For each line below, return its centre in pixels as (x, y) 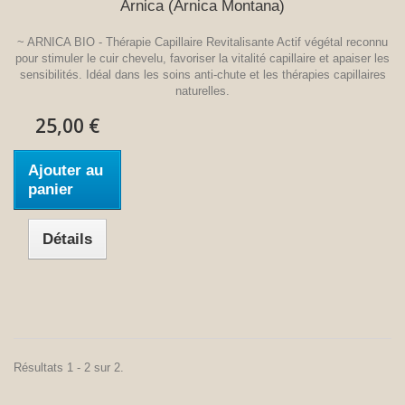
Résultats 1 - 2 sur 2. (69, 367)
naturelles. (202, 90)
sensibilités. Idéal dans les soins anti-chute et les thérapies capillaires (202, 74)
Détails (68, 239)
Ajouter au (66, 170)
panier (51, 189)
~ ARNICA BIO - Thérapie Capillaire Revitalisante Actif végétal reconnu (202, 42)
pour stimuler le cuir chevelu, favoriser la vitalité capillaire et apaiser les (202, 58)
